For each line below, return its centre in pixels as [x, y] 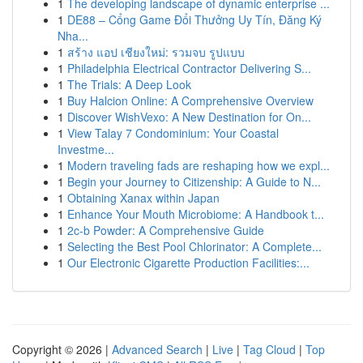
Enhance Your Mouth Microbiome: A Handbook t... [196, 214]
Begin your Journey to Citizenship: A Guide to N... [194, 181]
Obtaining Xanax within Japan [143, 198]
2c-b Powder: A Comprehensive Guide [166, 230]
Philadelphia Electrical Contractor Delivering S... [189, 68]
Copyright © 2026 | [62, 349]
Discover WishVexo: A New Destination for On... [189, 117]
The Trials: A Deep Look [129, 84]
